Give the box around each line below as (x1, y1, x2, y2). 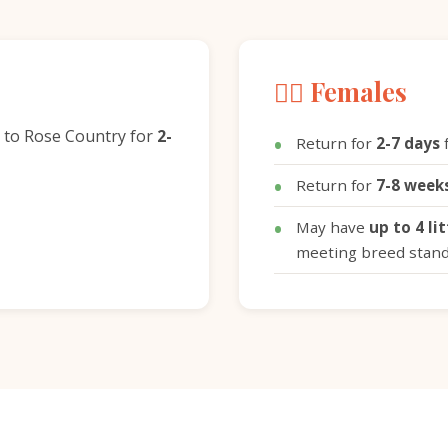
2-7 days (376, 133, 440, 153)
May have (296, 217, 369, 237)
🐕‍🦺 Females (274, 74, 407, 108)
